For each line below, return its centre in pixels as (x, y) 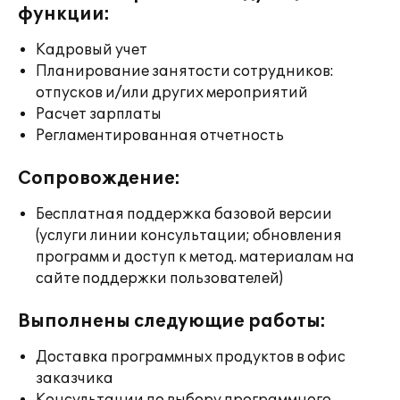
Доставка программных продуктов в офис (191, 357)
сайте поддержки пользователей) (159, 279)
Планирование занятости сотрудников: (185, 71)
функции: (64, 14)
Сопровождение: (99, 179)
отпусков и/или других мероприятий (172, 93)
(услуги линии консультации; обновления (189, 236)
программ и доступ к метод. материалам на (195, 257)
